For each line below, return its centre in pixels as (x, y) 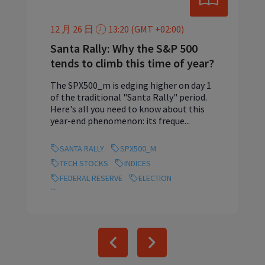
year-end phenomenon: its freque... (120, 121)
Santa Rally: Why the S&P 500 (124, 49)
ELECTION (155, 178)
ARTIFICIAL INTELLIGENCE (102, 193)
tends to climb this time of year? (132, 63)
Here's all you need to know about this (127, 109)
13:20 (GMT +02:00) (146, 29)
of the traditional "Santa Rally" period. (129, 97)
